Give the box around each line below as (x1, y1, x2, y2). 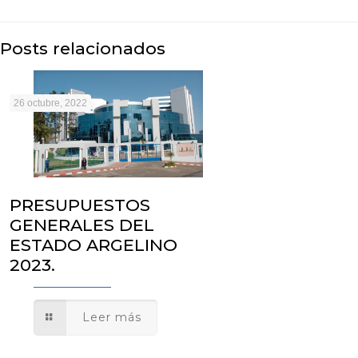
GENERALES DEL (10, 214, 154, 235)
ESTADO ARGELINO (10, 234, 177, 255)
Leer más (82, 309, 141, 324)
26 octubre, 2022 (14, 97, 87, 109)
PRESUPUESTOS (10, 194, 150, 215)
